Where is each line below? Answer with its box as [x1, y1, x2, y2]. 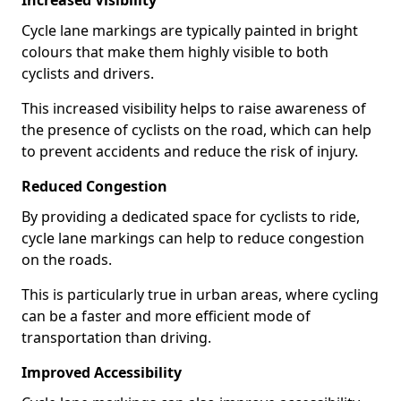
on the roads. [21, 250, 112, 269]
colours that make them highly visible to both [21, 42, 328, 62]
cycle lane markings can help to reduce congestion [21, 228, 364, 248]
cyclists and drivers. [21, 64, 154, 83]
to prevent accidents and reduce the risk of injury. [21, 141, 358, 161]
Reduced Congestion [21, 176, 167, 196]
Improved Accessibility [21, 363, 182, 382]
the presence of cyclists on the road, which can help [21, 120, 371, 140]
